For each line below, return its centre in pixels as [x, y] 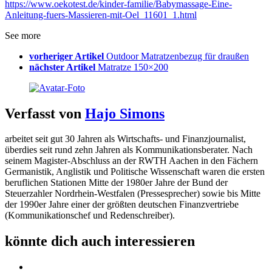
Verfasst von [45, 113]
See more [23, 35]
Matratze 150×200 [133, 67]
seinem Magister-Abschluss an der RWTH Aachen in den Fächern [131, 161]
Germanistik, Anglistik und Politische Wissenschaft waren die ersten [135, 172]
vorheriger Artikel [66, 56]
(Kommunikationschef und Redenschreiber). [90, 216]
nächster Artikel [62, 67]
